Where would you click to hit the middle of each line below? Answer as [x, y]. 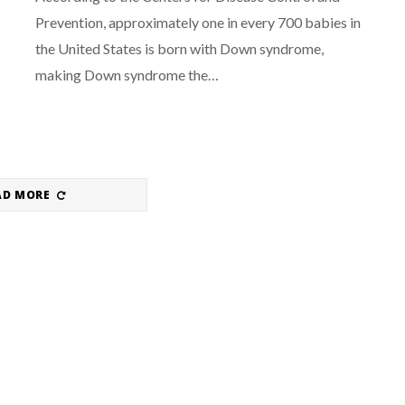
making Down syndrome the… [127, 75]
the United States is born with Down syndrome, [179, 48]
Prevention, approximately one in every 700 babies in [198, 22]
